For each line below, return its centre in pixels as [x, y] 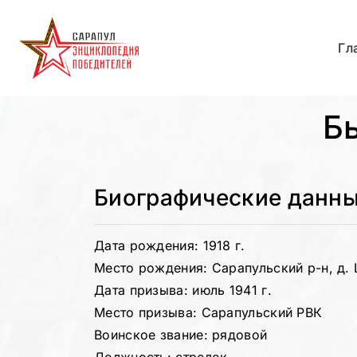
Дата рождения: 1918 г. [170, 245]
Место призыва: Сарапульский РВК [208, 312]
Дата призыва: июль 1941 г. [183, 290]
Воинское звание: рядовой [181, 335]
